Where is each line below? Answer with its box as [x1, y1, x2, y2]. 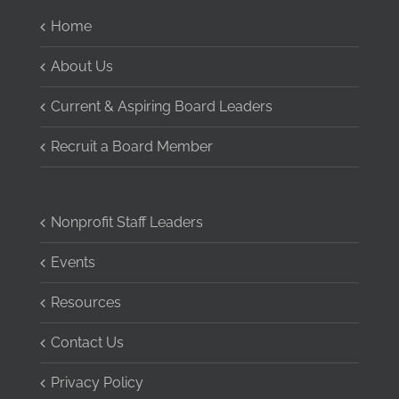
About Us [50, 58, 113, 76]
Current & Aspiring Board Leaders [50, 98, 273, 116]
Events [50, 254, 95, 272]
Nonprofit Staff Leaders [50, 214, 203, 232]
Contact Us [50, 334, 124, 352]
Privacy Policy [50, 374, 143, 392]
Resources [50, 294, 121, 312]
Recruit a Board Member [50, 138, 213, 156]
